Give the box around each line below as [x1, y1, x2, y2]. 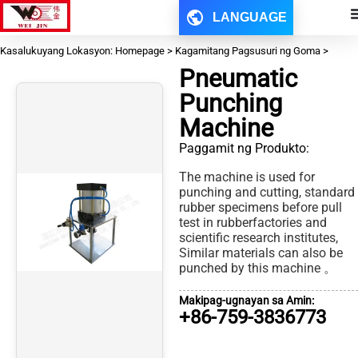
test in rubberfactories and [179, 215, 327, 231]
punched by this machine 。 [179, 261, 336, 276]
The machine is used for [179, 169, 315, 185]
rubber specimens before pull [179, 200, 342, 216]
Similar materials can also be [179, 245, 343, 261]
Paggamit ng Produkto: [179, 141, 309, 157]
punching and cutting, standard [179, 185, 355, 201]
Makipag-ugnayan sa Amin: [179, 293, 314, 307]
